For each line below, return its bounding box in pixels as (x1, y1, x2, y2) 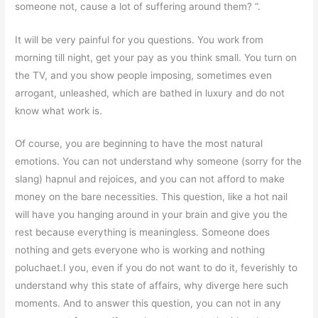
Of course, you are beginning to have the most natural (15, 138, 263, 150)
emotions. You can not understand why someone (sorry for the (15, 155, 302, 168)
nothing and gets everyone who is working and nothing (15, 244, 265, 256)
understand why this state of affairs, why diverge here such (15, 280, 289, 292)
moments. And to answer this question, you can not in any (15, 297, 282, 309)
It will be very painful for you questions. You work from (15, 33, 264, 45)
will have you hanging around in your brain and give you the (15, 209, 288, 221)
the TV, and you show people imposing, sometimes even (15, 69, 273, 81)
